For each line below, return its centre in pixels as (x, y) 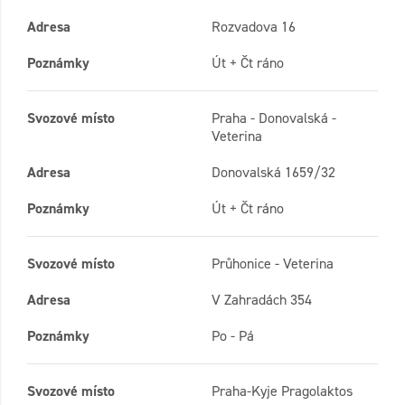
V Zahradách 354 (262, 300)
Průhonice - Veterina (273, 264)
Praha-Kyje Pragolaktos (282, 391)
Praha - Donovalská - (274, 118)
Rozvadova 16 (254, 27)
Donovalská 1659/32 (273, 173)
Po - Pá (233, 336)
